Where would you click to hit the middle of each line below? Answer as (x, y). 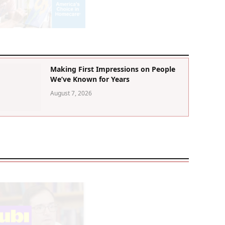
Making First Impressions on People (113, 69)
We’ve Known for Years (90, 79)
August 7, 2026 (71, 93)
